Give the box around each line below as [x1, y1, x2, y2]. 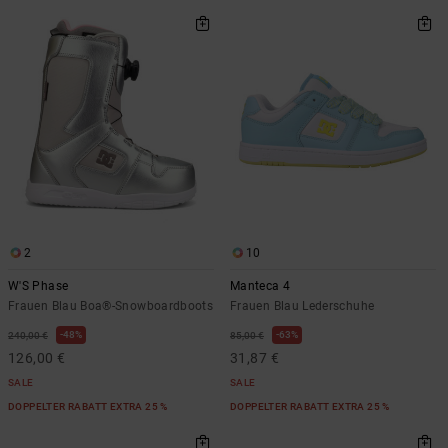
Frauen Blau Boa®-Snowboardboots [8, 298, 214, 313]
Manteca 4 [230, 278, 291, 293]
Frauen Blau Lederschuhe [230, 298, 375, 313]
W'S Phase [8, 278, 69, 293]
